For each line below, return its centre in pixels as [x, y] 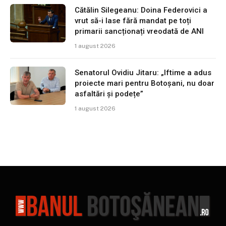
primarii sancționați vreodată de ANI [139, 32]
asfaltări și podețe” [109, 94]
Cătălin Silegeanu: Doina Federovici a [141, 10]
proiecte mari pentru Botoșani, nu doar [145, 83]
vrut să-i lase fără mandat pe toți [133, 21]
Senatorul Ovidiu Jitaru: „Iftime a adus [143, 73]
